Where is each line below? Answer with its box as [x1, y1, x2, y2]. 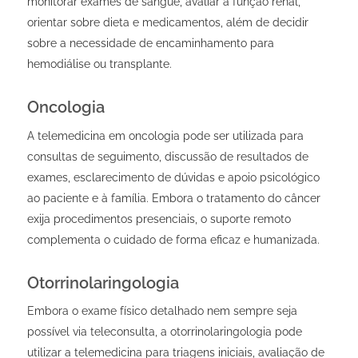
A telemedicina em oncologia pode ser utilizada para [26, 129, 304, 142]
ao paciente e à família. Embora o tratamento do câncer [26, 191, 320, 205]
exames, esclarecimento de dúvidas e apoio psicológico [26, 170, 320, 184]
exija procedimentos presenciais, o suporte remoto [26, 212, 291, 225]
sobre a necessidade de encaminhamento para [26, 36, 274, 50]
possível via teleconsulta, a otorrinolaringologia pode [26, 325, 302, 339]
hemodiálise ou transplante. [26, 57, 172, 70]
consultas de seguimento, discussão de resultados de [26, 149, 308, 163]
